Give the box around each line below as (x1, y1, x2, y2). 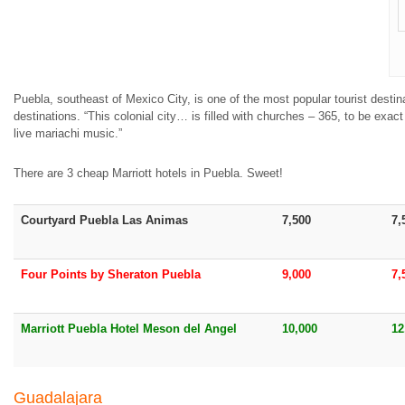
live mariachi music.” (14, 127, 122, 140)
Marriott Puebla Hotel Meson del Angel (21, 322, 237, 335)
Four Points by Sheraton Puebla (21, 268, 201, 281)
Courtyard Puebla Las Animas (21, 213, 188, 227)
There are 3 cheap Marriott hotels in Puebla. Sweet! (14, 166, 283, 180)
